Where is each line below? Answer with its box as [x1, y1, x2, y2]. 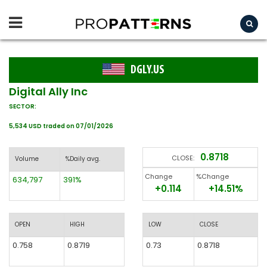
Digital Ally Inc [9, 84, 88, 99]
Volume [15, 154, 39, 163]
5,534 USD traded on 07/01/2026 [9, 122, 113, 131]
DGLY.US [131, 64, 164, 76]
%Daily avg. [66, 154, 100, 163]
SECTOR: [9, 102, 36, 111]
